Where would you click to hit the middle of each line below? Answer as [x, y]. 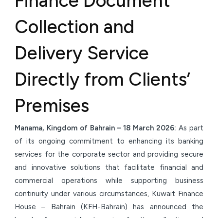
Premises [52, 106]
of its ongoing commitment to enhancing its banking [109, 141]
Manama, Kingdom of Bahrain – [69, 128]
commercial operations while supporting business [109, 181]
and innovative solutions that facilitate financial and [109, 168]
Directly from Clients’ [102, 79]
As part [191, 128]
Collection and [74, 27]
